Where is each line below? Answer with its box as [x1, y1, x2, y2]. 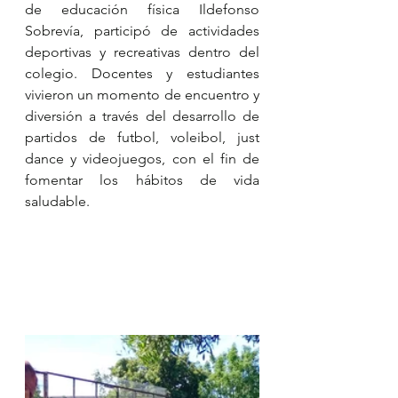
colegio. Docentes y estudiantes [25, 65, 259, 82]
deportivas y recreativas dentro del [25, 44, 259, 60]
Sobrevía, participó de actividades [25, 22, 259, 39]
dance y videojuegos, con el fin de [25, 150, 259, 167]
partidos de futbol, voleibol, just [25, 129, 259, 146]
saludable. [25, 193, 90, 210]
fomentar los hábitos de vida [25, 171, 259, 188]
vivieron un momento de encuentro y [25, 86, 259, 103]
